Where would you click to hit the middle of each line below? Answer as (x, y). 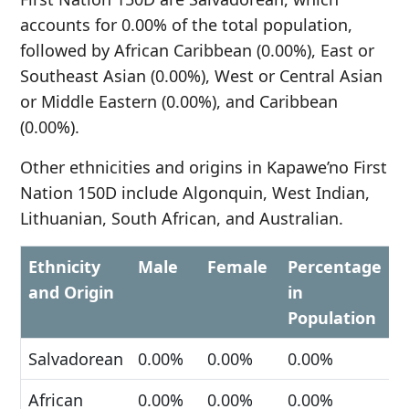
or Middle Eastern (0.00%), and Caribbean (179, 101)
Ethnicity (64, 267)
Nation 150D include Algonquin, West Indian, (195, 193)
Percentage (335, 267)
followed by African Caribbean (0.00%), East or (197, 50)
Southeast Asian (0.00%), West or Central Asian (201, 76)
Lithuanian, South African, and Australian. (182, 218)
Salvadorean (76, 359)
